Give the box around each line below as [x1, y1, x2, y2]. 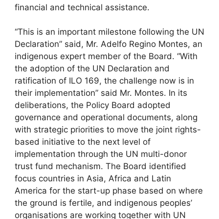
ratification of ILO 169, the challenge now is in [15, 76, 194, 86]
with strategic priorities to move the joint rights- [15, 125, 201, 135]
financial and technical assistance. [15, 2, 150, 12]
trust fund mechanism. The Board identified [15, 161, 186, 172]
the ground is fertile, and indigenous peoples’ [15, 198, 192, 208]
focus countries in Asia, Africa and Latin [15, 174, 171, 184]
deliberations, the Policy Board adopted [15, 100, 171, 110]
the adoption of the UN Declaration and [15, 64, 170, 74]
